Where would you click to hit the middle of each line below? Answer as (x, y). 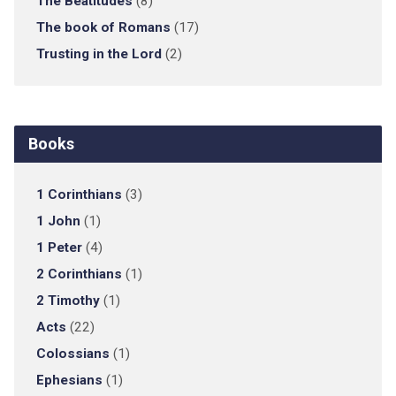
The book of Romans (103, 27)
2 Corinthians (79, 274)
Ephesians (69, 380)
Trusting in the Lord (99, 54)
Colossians (72, 354)
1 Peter (59, 247)
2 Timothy (68, 301)
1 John (58, 221)
